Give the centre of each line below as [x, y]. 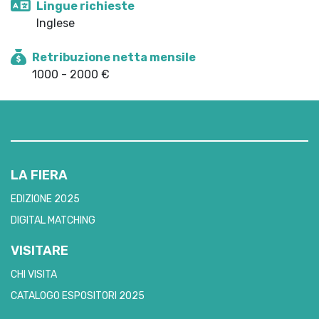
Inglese [56, 23]
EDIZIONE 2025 [45, 199]
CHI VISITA [34, 274]
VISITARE [40, 251]
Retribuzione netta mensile [114, 57]
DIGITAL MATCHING [53, 220]
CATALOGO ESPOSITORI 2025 [78, 296]
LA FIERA [39, 175]
